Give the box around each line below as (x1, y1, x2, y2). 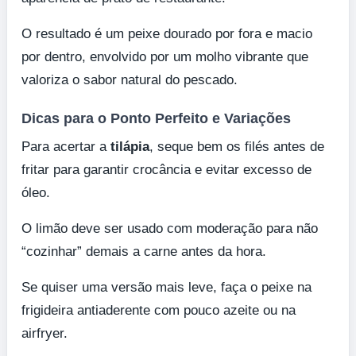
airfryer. (21, 325, 68, 341)
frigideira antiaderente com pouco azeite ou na (21, 302, 296, 318)
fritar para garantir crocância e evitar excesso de (21, 161, 311, 177)
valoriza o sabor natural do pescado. (21, 72, 238, 87)
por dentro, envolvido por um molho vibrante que (21, 48, 308, 64)
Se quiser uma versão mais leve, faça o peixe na (21, 279, 311, 295)
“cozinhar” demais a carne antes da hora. (21, 243, 266, 259)
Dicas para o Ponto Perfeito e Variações (21, 110, 291, 126)
